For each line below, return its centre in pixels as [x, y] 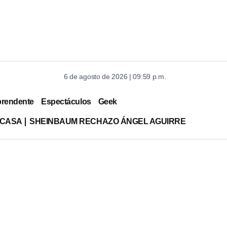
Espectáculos [66, 101]
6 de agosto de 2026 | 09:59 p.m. [115, 77]
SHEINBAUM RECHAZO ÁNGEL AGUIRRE [107, 121]
